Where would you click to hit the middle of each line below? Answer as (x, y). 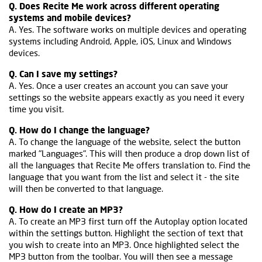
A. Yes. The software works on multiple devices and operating (127, 29)
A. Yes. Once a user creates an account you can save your (118, 85)
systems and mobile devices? (70, 17)
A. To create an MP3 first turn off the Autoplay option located (128, 221)
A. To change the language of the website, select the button (125, 141)
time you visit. (36, 108)
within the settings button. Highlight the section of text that (126, 232)
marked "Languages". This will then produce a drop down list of (129, 153)
